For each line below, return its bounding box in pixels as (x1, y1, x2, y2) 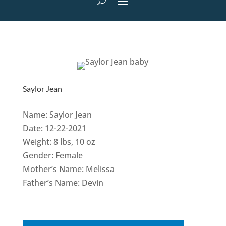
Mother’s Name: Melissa (22, 163, 115, 175)
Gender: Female (22, 150, 83, 161)
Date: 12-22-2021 (22, 123, 86, 134)
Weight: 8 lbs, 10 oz (22, 136, 95, 148)
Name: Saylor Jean (22, 109, 92, 121)
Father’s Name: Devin (22, 177, 103, 189)
